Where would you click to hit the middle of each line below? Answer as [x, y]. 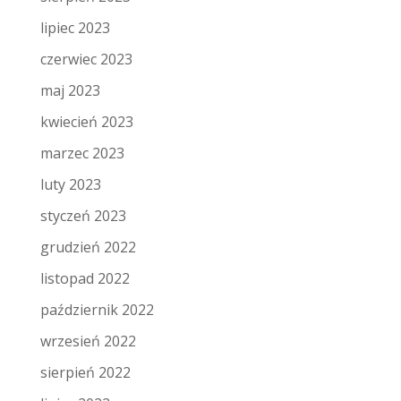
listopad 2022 [85, 279]
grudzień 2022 [88, 247]
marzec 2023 [82, 154]
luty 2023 [70, 185]
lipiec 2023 [75, 28]
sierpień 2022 [85, 373]
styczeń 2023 [83, 216]
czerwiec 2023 [86, 60]
